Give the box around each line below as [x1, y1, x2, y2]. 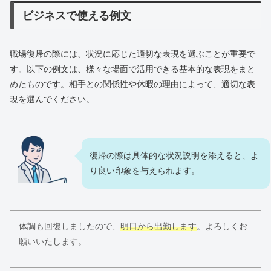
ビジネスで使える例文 [22, 10, 132, 22]
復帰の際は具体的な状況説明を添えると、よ [90, 151, 259, 161]
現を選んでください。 [10, 94, 94, 105]
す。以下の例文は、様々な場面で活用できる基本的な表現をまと [10, 64, 255, 74]
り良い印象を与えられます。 [90, 166, 200, 176]
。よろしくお [197, 221, 247, 232]
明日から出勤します [120, 221, 197, 232]
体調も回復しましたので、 [19, 221, 120, 232]
